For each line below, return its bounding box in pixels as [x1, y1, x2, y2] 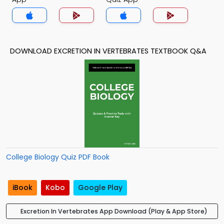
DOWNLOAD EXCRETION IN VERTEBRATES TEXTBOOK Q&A [10, 46, 206, 56]
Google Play [78, 182, 122, 193]
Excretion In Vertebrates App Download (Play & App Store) [20, 207, 207, 216]
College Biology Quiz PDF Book [6, 152, 109, 162]
